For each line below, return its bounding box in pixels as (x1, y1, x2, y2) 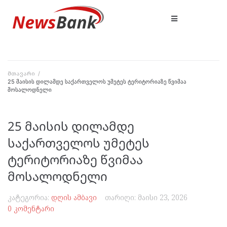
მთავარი (8, 69, 35, 77)
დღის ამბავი (51, 193, 97, 202)
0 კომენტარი (8, 204, 54, 213)
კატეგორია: (8, 193, 51, 202)
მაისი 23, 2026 (138, 193, 187, 202)
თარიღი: (105, 193, 138, 202)
